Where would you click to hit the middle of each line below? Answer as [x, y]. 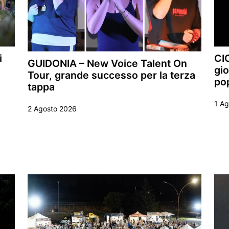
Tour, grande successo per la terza [111, 75]
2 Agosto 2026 [52, 108]
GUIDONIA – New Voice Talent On [107, 63]
